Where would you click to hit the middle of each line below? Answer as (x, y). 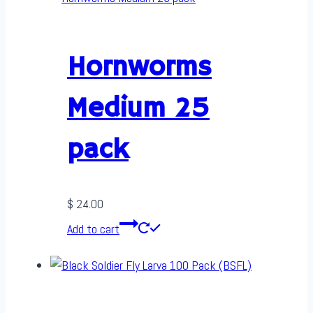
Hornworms (139, 67)
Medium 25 (138, 109)
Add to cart (93, 228)
